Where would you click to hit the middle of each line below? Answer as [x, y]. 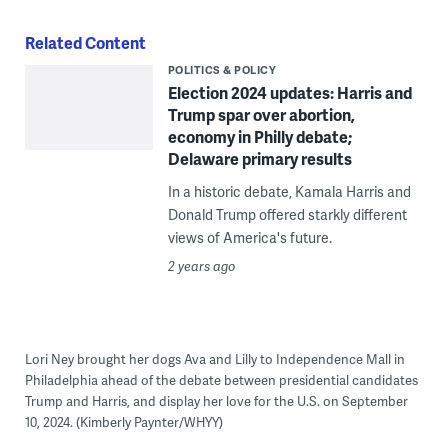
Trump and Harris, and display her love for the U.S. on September [216, 400]
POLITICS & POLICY [222, 69]
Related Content [85, 42]
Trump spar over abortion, [261, 114]
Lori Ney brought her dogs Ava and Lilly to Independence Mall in [214, 358]
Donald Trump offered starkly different [287, 214]
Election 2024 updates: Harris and [289, 92]
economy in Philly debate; [259, 136]
